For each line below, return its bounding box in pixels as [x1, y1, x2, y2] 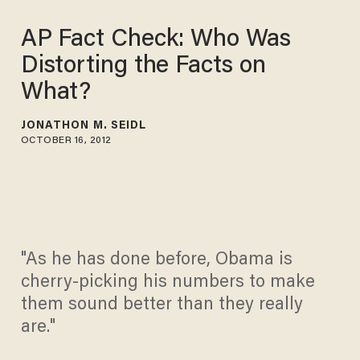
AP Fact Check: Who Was [20, 27, 291, 52]
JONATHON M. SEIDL [20, 120, 147, 132]
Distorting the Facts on [20, 54, 266, 79]
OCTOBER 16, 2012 [20, 135, 112, 145]
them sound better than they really [20, 297, 303, 315]
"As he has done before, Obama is [20, 252, 292, 270]
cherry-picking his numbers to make [20, 274, 315, 292]
